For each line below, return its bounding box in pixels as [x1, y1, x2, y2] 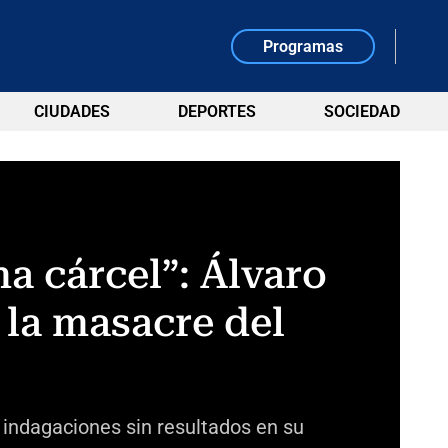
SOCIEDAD [323, 102, 400, 121]
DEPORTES [177, 102, 256, 121]
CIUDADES [33, 102, 110, 121]
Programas [263, 36, 344, 56]
